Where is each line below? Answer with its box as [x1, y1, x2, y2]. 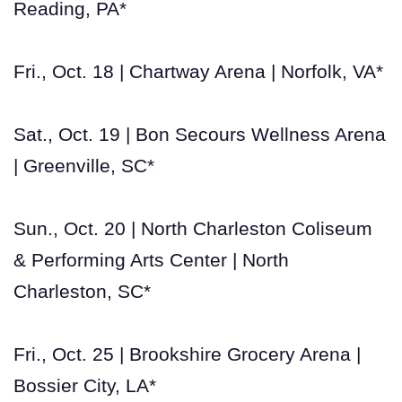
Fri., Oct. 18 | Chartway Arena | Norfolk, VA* [13, 60, 383, 82]
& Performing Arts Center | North [13, 249, 289, 270]
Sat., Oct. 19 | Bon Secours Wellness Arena [13, 123, 386, 144]
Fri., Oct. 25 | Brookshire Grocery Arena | [13, 343, 361, 364]
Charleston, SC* [13, 280, 151, 301]
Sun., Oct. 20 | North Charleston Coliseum [13, 217, 372, 239]
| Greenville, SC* [13, 154, 154, 176]
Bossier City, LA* [13, 374, 156, 396]
